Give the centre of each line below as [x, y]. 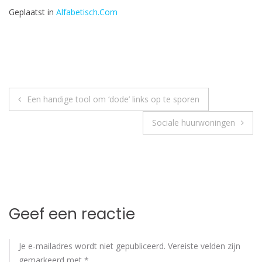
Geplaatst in [32, 12]
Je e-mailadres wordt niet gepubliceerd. [92, 246]
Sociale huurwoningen [194, 123]
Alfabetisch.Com [87, 12]
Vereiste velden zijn [204, 246]
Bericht [40, 99]
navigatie [51, 123]
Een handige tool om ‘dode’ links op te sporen [113, 99]
